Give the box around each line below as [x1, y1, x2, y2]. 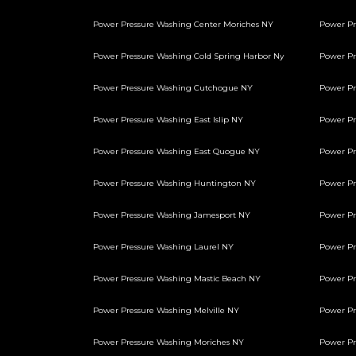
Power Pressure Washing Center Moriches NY [93, 19, 273, 29]
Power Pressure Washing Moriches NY [93, 337, 244, 347]
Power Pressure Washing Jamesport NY [93, 210, 250, 220]
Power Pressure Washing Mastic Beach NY [93, 273, 261, 284]
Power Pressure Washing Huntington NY [93, 178, 256, 188]
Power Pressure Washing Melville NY [93, 305, 239, 315]
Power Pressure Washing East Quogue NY [93, 146, 260, 157]
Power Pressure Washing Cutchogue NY [93, 83, 253, 93]
